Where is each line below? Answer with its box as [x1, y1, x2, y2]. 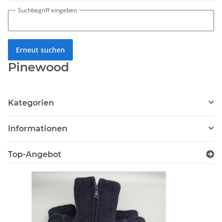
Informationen [8, 123, 67, 133]
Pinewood [8, 59, 69, 74]
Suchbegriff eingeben [18, 5, 77, 14]
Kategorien [8, 98, 54, 108]
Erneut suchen [16, 45, 65, 55]
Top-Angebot [8, 149, 61, 159]
